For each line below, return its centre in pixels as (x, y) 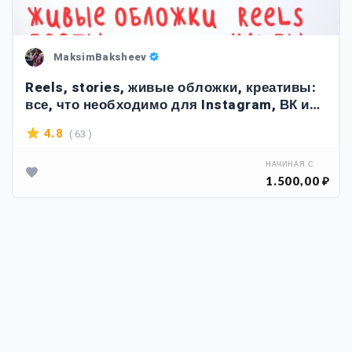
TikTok (48, 122)
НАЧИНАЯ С (290, 165)
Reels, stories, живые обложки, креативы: (170, 88)
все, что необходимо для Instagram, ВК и (167, 105)
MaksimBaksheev (100, 57)
